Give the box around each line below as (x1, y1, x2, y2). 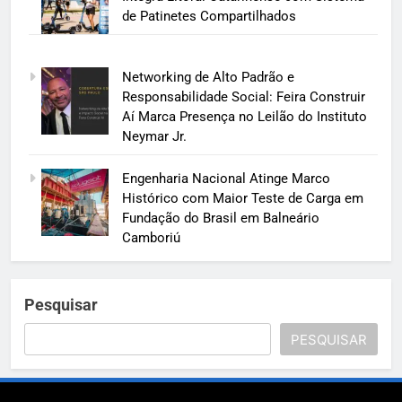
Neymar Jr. (121, 128, 187, 145)
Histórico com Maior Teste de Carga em (121, 189, 363, 206)
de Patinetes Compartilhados (121, 7, 296, 24)
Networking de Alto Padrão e (121, 69, 294, 86)
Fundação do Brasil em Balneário (121, 209, 319, 226)
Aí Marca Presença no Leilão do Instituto (121, 109, 367, 126)
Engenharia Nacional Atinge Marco (121, 170, 330, 187)
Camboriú (121, 229, 180, 246)
